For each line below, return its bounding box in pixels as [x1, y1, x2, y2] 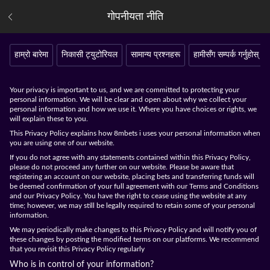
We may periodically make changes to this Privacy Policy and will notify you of [10, 226, 257, 233]
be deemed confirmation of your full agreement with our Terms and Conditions [10, 183, 259, 190]
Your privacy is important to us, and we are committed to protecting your [10, 86, 239, 93]
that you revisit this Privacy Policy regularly [10, 245, 145, 253]
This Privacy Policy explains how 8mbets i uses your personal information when [10, 130, 260, 137]
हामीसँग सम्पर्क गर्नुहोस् [193, 50, 259, 59]
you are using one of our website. [10, 139, 115, 146]
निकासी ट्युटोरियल [61, 50, 118, 59]
